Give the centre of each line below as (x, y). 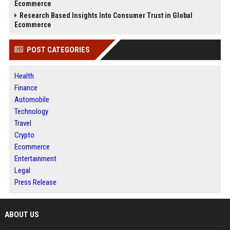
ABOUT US (22, 214)
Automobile (32, 99)
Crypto (24, 135)
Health (24, 76)
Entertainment (35, 158)
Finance (26, 88)
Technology (31, 111)
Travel (23, 123)
